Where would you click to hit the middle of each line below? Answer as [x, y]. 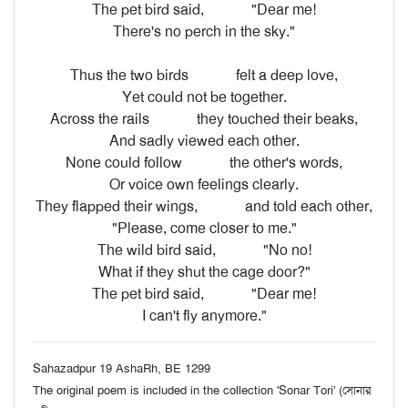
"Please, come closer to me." [204, 228]
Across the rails [102, 119]
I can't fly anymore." [204, 316]
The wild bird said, [158, 250]
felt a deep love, [287, 75]
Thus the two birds [131, 75]
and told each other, [309, 206]
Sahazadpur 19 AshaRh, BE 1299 [122, 368]
